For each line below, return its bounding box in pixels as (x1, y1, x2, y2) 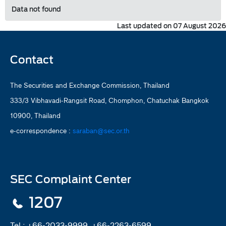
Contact (10, 50, 53, 69)
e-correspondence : (10, 125, 73, 136)
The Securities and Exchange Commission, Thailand (10, 79, 169, 91)
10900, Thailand (10, 109, 61, 121)
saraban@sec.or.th (73, 125, 130, 136)
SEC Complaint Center (10, 169, 131, 189)
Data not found (12, 4, 61, 15)
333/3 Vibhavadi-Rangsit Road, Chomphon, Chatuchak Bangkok (10, 94, 209, 106)
